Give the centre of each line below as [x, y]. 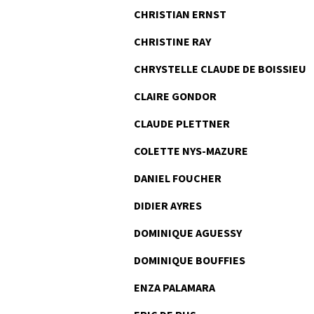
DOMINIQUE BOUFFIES [190, 260]
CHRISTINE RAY [172, 41]
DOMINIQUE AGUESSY [188, 233]
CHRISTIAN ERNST [180, 14]
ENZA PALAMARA [175, 287]
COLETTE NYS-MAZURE [191, 151]
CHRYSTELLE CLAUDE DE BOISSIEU [220, 69]
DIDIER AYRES [168, 205]
